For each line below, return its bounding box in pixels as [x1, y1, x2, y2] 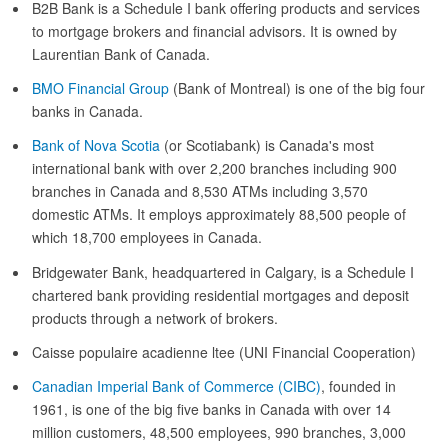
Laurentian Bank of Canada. [32, 44, 210, 64]
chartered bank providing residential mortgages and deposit [32, 284, 409, 305]
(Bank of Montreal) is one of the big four [169, 78, 425, 99]
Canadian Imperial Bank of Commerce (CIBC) [32, 375, 321, 396]
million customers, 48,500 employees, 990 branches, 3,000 [32, 421, 406, 442]
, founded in [321, 375, 396, 396]
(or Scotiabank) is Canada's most [160, 135, 374, 156]
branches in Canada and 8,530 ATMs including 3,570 [32, 181, 368, 202]
